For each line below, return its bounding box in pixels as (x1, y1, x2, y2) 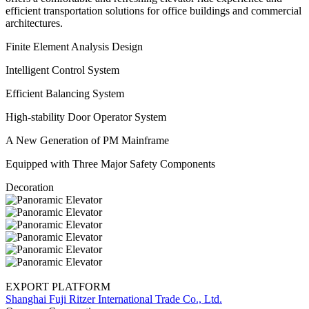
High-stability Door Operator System (6, 110, 166, 123)
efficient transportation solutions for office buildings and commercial (6, 4, 301, 17)
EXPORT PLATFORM (6, 280, 110, 292)
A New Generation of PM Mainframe (6, 134, 169, 146)
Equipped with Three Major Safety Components (6, 157, 215, 170)
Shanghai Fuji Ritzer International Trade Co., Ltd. (6, 292, 222, 305)
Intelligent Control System (6, 63, 119, 76)
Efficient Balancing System (6, 87, 124, 99)
